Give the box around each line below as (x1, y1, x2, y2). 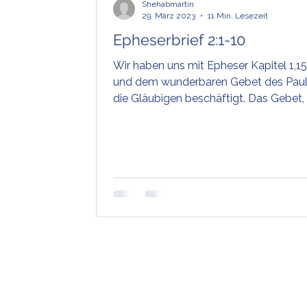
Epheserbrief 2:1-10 (113, 31, 245, 49)
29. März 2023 (142, 10, 195, 21)
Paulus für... (113, 108, 168, 122)
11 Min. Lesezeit (208, 10, 268, 21)
